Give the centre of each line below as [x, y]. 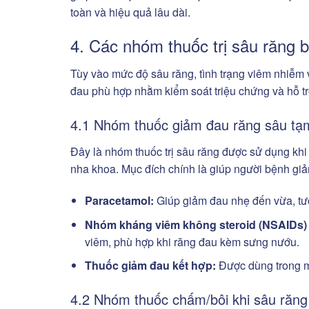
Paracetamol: [120, 200]
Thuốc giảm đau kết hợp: [150, 266]
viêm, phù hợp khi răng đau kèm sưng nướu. [192, 241]
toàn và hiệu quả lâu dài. [130, 12]
